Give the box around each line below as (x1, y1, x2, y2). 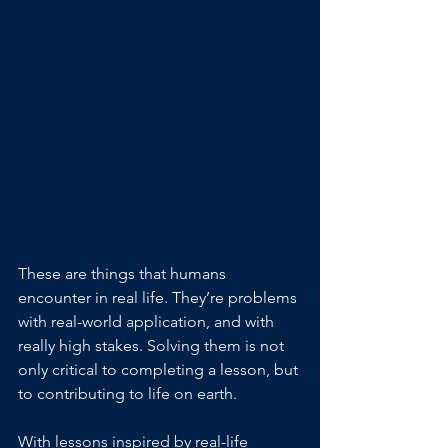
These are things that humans (18, 264, 230, 284)
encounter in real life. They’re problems (18, 288, 301, 308)
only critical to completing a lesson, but (18, 360, 302, 380)
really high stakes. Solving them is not (18, 336, 288, 356)
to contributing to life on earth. (18, 384, 237, 404)
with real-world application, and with (18, 312, 278, 332)
